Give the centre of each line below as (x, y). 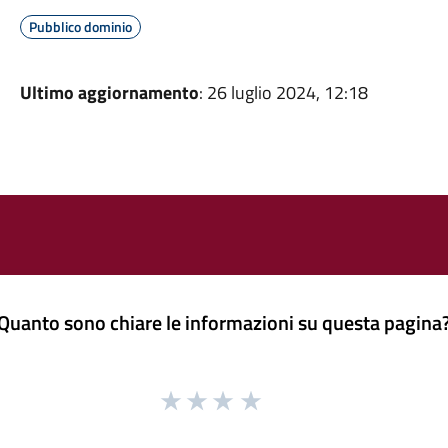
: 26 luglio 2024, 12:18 (283, 92)
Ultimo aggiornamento (109, 92)
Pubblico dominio (80, 26)
